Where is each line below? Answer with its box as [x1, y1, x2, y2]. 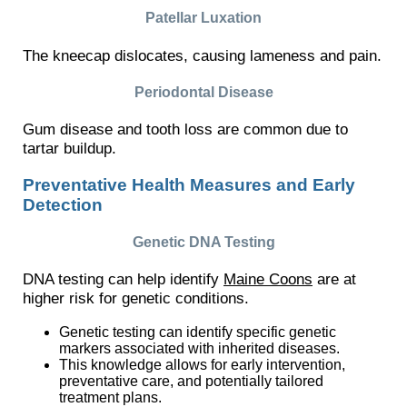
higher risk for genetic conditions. [23, 289, 249, 308]
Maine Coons [223, 270, 313, 289]
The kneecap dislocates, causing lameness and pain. [23, 45, 382, 65]
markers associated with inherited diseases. [59, 340, 340, 356]
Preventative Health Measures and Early [23, 174, 355, 194]
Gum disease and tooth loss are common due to [23, 120, 348, 139]
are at [313, 270, 356, 289]
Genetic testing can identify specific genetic [59, 323, 336, 340]
